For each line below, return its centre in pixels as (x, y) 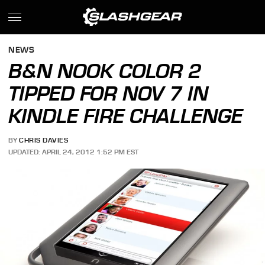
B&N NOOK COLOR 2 (105, 71)
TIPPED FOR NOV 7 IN (109, 93)
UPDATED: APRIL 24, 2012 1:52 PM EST (74, 152)
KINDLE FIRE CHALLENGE (126, 116)
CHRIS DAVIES (44, 140)
